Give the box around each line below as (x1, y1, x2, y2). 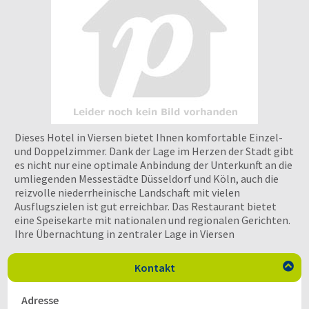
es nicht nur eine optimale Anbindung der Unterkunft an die (14, 158, 292, 172)
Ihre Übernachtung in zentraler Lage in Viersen (14, 227, 235, 241)
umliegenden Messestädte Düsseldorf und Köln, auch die (14, 172, 279, 186)
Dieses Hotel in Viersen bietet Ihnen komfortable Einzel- (14, 130, 283, 144)
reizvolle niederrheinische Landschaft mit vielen (14, 186, 240, 199)
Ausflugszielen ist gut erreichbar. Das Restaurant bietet (14, 199, 277, 213)
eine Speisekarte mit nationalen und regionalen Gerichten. (14, 213, 290, 227)
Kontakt (134, 261, 175, 275)
